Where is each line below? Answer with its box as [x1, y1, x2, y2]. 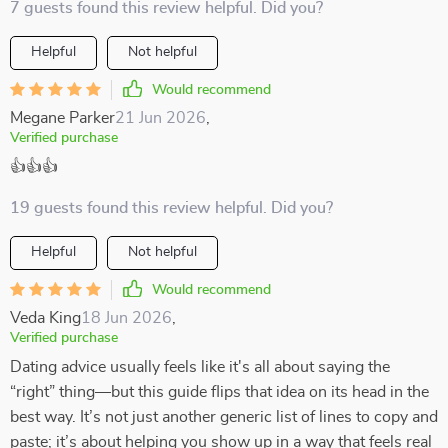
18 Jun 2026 [81, 310, 172, 326]
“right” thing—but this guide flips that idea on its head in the [10, 384, 429, 400]
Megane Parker [10, 110, 115, 126]
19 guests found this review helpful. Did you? [10, 200, 333, 216]
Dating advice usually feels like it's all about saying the [10, 359, 390, 375]
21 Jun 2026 [115, 110, 206, 126]
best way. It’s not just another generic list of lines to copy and [10, 409, 438, 425]
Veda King [10, 310, 81, 326]
